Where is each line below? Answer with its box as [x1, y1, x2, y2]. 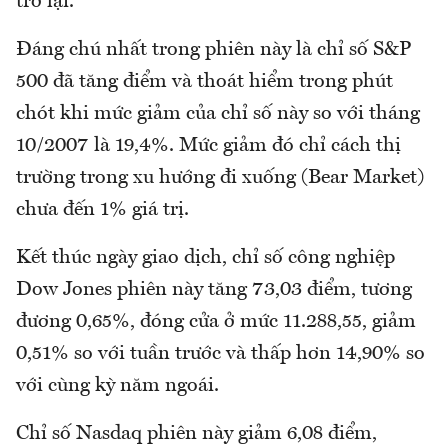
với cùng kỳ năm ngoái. [16, 376, 219, 397]
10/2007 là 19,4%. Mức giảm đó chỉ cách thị [16, 136, 401, 157]
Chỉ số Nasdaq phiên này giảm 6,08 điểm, [16, 424, 377, 445]
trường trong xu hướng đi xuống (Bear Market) [16, 168, 424, 189]
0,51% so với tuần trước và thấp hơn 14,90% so [16, 344, 425, 365]
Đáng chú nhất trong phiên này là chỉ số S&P [16, 40, 411, 61]
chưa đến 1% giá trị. [16, 200, 189, 221]
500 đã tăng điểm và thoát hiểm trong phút [16, 72, 393, 93]
